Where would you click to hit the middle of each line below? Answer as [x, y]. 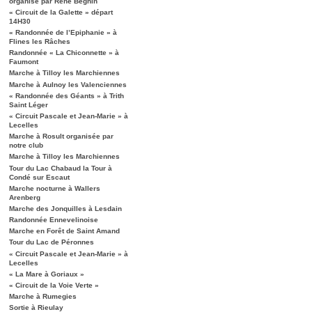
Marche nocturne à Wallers [55, 188]
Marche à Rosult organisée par [61, 136]
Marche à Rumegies [43, 297]
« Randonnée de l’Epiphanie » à [63, 32]
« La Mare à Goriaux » [47, 274]
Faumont [24, 62]
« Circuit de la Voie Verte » [54, 285]
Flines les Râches [40, 41]
